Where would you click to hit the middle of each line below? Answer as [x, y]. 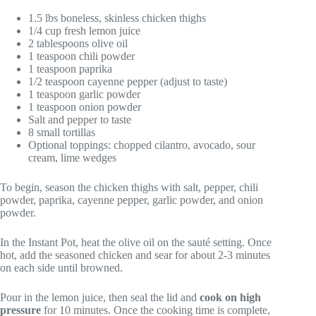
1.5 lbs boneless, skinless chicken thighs [117, 18]
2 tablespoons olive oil [78, 43]
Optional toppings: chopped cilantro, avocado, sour [142, 145]
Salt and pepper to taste [80, 119]
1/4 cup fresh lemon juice [84, 30]
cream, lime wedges [72, 157]
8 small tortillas [62, 132]
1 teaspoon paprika [70, 68]
